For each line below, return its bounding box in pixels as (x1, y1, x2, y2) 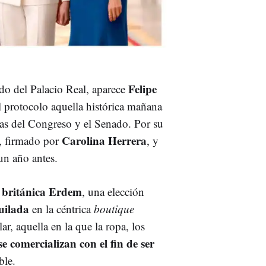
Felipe (125, 80, 157, 97)
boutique (94, 201, 134, 216)
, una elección (82, 183, 144, 199)
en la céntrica (29, 201, 94, 216)
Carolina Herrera (62, 132, 147, 148)
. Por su (128, 115, 163, 131)
